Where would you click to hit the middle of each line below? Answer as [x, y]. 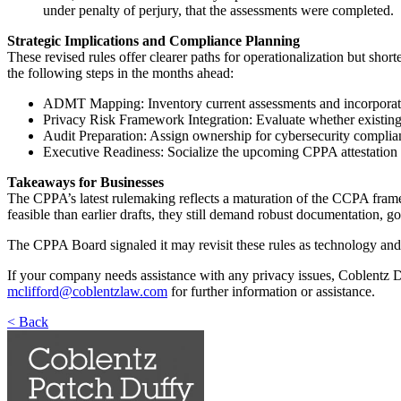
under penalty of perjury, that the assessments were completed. [218, 10]
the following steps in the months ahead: [120, 73]
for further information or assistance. [271, 291]
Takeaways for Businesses [85, 182]
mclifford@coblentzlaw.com [87, 291]
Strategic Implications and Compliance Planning [154, 40]
